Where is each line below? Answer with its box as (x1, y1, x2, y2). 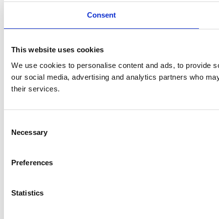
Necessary (11, 128, 47, 136)
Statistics (11, 188, 44, 197)
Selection (3, 130, 33, 138)
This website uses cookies (11, 45, 104, 54)
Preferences (11, 158, 53, 167)
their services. (11, 84, 60, 93)
